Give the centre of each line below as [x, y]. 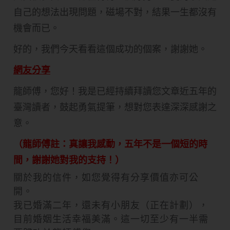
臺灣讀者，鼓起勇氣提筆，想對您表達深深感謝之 [115, 107]
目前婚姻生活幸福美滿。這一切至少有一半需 [111, 219]
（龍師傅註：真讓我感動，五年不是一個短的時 [110, 144]
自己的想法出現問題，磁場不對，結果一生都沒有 [115, 12]
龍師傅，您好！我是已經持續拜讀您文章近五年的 [115, 91]
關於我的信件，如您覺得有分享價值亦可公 [106, 177]
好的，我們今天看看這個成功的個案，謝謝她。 [110, 49]
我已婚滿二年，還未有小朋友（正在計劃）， [111, 205]
